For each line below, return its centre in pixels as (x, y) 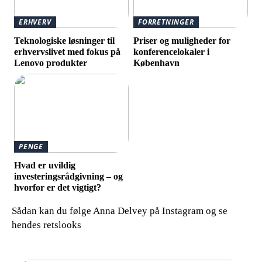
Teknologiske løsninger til (65, 41)
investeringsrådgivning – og (69, 177)
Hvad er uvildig (45, 166)
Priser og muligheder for (182, 41)
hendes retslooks (46, 225)
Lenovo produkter (51, 63)
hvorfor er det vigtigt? (58, 188)
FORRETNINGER (166, 22)
